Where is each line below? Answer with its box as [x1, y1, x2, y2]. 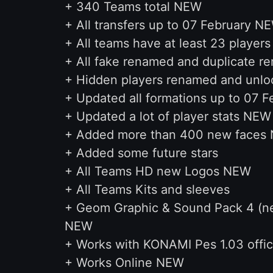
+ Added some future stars [64, 146, 218, 160]
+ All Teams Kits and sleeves [64, 182, 230, 197]
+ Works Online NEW [64, 255, 184, 270]
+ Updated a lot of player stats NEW [64, 109, 271, 124]
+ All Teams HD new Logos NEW [64, 164, 251, 179]
